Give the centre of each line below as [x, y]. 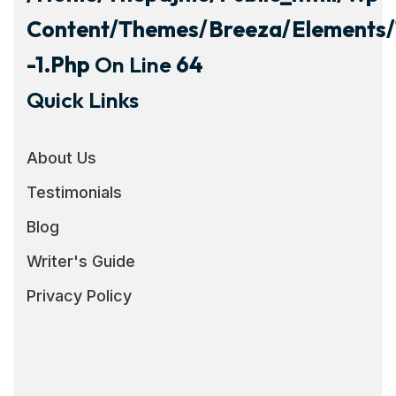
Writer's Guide [81, 261]
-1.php [58, 64]
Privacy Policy [79, 295]
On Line [133, 64]
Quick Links [83, 99]
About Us [61, 157]
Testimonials [74, 192]
